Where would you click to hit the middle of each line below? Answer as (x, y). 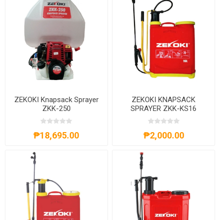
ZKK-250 (56, 108)
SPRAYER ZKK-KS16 (164, 108)
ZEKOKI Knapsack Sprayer (56, 99)
